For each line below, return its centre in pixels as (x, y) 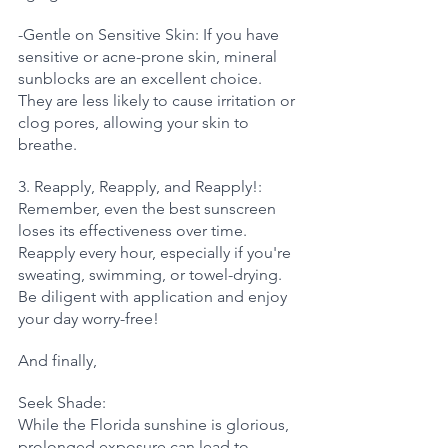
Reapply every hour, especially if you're (156, 253)
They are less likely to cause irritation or (158, 101)
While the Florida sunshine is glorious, (155, 425)
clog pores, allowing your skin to (135, 123)
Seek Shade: (64, 403)
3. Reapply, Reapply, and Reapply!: (142, 187)
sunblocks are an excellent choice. (142, 79)
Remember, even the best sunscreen (149, 209)
